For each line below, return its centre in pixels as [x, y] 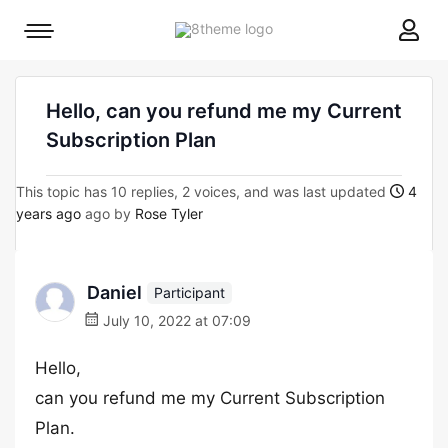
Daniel [114, 292]
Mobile [59, 35]
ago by [108, 213]
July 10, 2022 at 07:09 [175, 320]
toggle [59, 63]
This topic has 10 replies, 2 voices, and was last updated [203, 191]
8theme [297, 27]
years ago [48, 213]
